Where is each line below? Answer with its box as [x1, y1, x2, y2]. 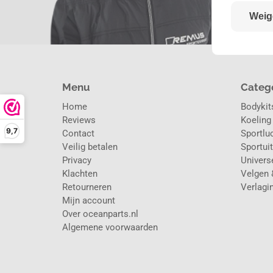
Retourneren [62, 182, 112, 193]
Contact [62, 128, 94, 140]
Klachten [62, 168, 97, 180]
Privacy [62, 155, 91, 166]
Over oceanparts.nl [62, 208, 138, 220]
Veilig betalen [62, 141, 118, 153]
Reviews [62, 115, 96, 126]
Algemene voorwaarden [62, 222, 158, 233]
